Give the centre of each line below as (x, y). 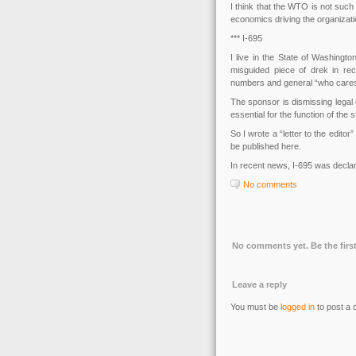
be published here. (266, 146)
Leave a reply (259, 284)
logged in (298, 307)
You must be (255, 307)
